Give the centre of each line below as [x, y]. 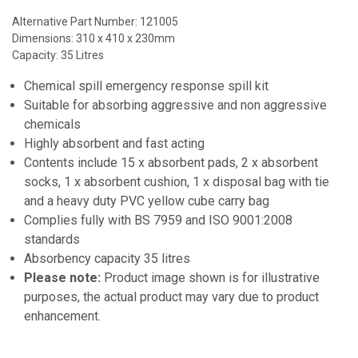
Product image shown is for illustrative [212, 277]
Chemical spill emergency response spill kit [146, 86]
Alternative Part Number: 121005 [95, 21]
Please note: [64, 277]
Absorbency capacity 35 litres [107, 258]
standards [52, 239]
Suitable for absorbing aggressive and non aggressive [175, 105]
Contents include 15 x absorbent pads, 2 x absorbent [171, 162]
